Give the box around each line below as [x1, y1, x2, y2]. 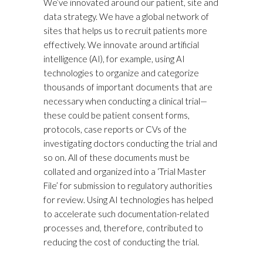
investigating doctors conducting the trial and [43, 138, 217, 149]
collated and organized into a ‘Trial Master [43, 166, 206, 177]
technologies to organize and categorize [43, 68, 199, 79]
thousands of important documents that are [43, 82, 213, 93]
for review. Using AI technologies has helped [43, 194, 213, 205]
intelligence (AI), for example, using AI [43, 53, 185, 65]
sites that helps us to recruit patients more [43, 25, 207, 36]
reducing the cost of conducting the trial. [43, 237, 199, 248]
